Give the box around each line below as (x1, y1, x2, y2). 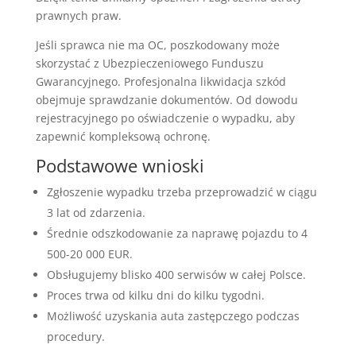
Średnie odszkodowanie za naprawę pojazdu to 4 (46, 225, 308, 241)
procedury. (46, 328, 105, 344)
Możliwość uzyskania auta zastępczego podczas (46, 308, 300, 323)
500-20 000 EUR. (46, 246, 133, 261)
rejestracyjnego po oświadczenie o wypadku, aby (35, 110, 295, 126)
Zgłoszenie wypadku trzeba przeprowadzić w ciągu (46, 184, 317, 199)
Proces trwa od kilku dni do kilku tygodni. (46, 287, 265, 303)
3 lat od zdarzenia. (46, 204, 145, 220)
